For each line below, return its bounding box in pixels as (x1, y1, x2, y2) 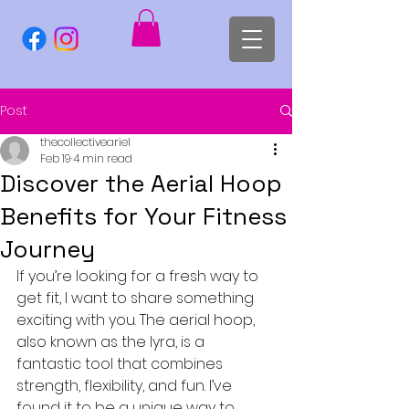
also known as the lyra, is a (16, 330, 208, 352)
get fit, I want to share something (16, 287, 257, 309)
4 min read (73, 150, 132, 166)
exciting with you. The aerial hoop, (16, 309, 258, 330)
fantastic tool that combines (16, 352, 226, 374)
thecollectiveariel (40, 133, 131, 150)
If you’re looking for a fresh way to (16, 265, 262, 287)
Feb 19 (40, 150, 71, 166)
